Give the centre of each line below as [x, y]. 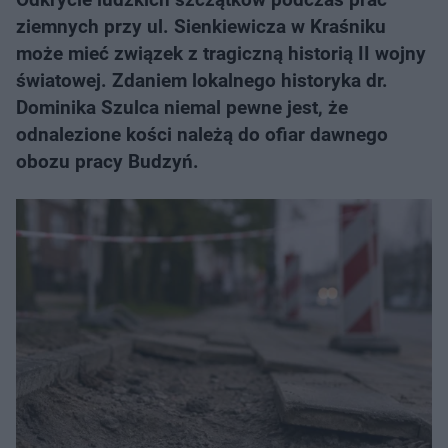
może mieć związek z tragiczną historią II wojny [221, 53]
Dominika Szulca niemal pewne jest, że [182, 107]
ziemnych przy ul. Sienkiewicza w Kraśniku [201, 26]
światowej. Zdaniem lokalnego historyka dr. [202, 80]
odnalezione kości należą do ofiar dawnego [202, 134]
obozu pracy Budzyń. [107, 161]
